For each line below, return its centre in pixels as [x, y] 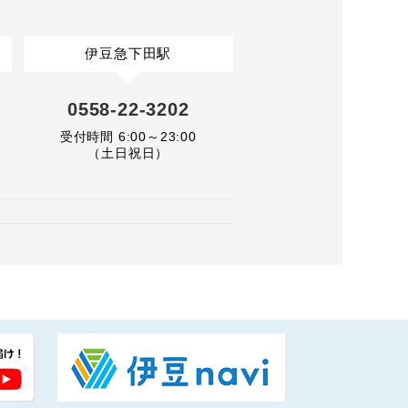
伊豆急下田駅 [128, 53]
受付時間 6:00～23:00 [128, 137]
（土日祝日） [128, 153]
